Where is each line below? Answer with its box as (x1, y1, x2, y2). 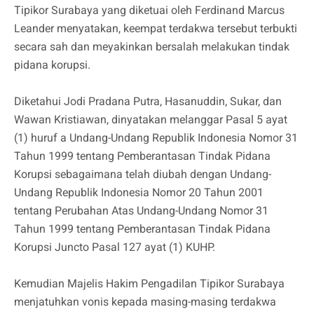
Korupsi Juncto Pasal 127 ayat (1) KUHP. (14, 240, 215, 254)
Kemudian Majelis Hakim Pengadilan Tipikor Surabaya (14, 277, 285, 291)
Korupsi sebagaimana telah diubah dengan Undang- (14, 168, 271, 182)
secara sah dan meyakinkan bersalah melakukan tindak (14, 40, 289, 54)
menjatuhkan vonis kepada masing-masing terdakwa (14, 295, 276, 309)
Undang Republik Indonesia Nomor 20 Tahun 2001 (14, 186, 264, 200)
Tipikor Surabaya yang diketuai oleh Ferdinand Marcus (14, 4, 285, 18)
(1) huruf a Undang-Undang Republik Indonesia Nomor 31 (14, 131, 298, 145)
